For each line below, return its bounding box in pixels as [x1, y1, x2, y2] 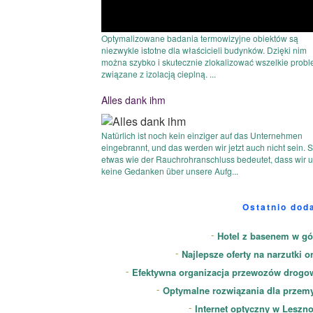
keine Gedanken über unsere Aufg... [101, 165, 238, 177]
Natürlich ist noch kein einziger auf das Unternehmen [101, 129, 303, 142]
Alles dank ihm [101, 92, 166, 107]
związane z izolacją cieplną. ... [101, 67, 216, 80]
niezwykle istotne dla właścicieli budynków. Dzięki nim [101, 43, 307, 56]
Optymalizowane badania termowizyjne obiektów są [101, 31, 298, 44]
